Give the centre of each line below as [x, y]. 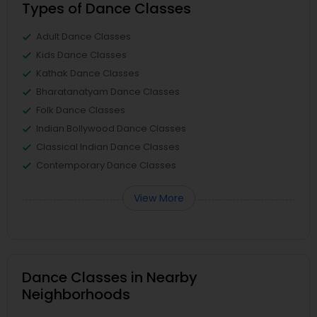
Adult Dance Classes [83, 37]
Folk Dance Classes [81, 110]
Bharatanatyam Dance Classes [108, 92]
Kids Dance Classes [81, 55]
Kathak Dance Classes [88, 74]
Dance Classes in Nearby [110, 278]
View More [158, 198]
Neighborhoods [76, 295]
